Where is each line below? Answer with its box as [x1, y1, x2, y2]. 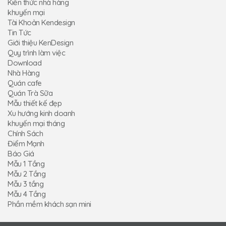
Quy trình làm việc [8, 47, 65, 58]
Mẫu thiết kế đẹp [8, 98, 62, 108]
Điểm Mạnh [8, 138, 44, 148]
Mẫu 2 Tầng [8, 168, 45, 179]
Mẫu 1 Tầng [8, 158, 44, 168]
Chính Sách [8, 128, 43, 138]
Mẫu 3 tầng [8, 179, 43, 189]
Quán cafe [8, 78, 42, 88]
